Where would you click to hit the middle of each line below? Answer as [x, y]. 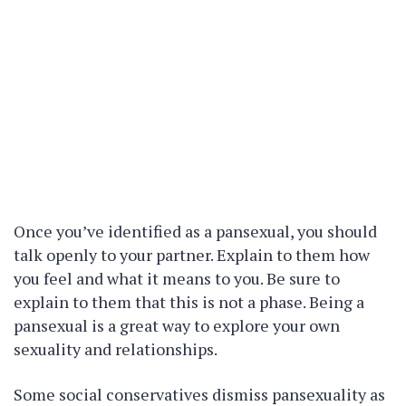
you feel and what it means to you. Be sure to [177, 278]
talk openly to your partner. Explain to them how [192, 255]
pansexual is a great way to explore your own [177, 325]
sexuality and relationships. [116, 349]
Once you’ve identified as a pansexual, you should [195, 231]
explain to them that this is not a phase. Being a [189, 302]
